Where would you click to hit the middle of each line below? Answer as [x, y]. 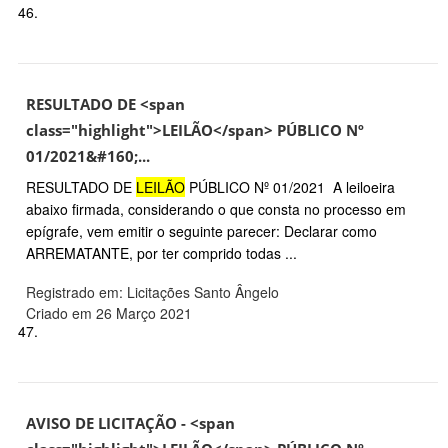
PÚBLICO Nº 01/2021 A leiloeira [290, 187]
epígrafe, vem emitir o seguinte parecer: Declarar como [201, 231]
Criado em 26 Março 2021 [109, 313]
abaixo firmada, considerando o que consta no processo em [216, 209]
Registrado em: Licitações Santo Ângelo [152, 292]
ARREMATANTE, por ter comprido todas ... [161, 253]
